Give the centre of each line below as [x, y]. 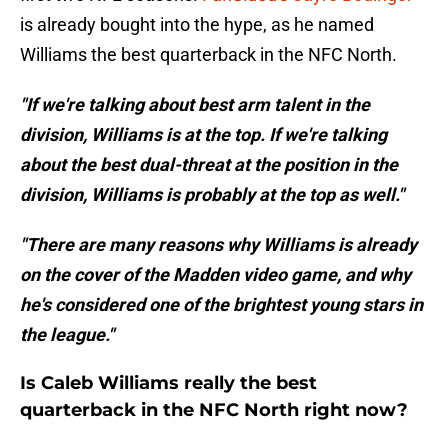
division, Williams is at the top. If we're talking [203, 135]
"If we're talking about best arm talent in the [195, 105]
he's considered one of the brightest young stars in [221, 305]
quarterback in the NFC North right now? [214, 410]
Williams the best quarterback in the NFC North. [208, 55]
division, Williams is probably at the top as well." [212, 195]
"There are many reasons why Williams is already [218, 245]
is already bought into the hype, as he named [197, 25]
